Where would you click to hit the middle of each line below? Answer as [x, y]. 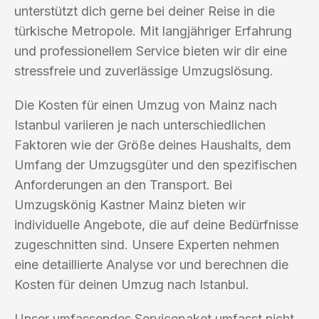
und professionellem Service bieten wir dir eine [151, 51]
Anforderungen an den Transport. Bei [123, 184]
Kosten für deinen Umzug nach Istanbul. [132, 284]
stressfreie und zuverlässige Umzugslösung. [144, 70]
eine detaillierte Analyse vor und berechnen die [151, 264]
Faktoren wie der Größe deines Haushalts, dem [153, 145]
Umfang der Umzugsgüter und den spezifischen [156, 164]
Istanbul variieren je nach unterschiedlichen [140, 125]
